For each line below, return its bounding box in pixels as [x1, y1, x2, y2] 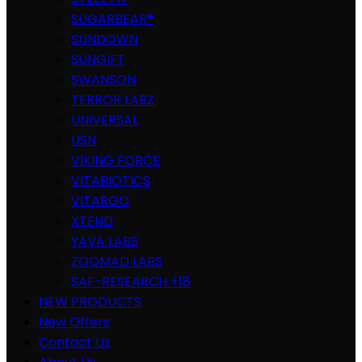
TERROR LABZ [71, 90, 154, 109]
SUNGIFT [71, 50, 125, 69]
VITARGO [71, 192, 129, 210]
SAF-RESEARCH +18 [71, 272, 191, 291]
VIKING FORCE [71, 151, 160, 170]
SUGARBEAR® [71, 10, 154, 28]
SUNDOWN [71, 30, 138, 48]
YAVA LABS [71, 232, 138, 250]
